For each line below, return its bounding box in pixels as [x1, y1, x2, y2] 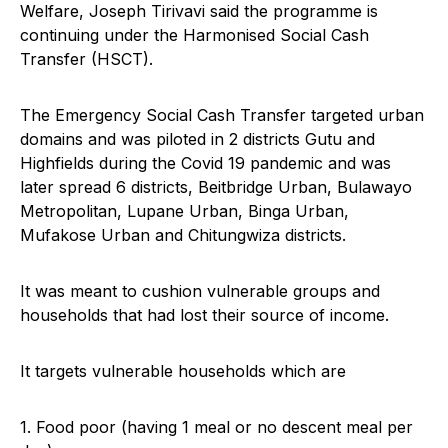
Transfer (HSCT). [20, 49, 153, 70]
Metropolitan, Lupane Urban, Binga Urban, [20, 201, 349, 222]
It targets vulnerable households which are [20, 361, 346, 382]
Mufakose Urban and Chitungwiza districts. [20, 225, 346, 246]
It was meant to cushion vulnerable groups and [20, 281, 380, 302]
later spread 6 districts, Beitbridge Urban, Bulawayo [20, 177, 412, 198]
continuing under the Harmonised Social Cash [20, 25, 369, 46]
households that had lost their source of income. [20, 305, 389, 326]
